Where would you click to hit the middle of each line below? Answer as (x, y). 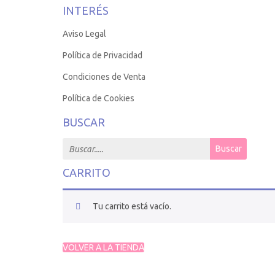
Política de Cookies (99, 99)
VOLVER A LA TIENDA (103, 248)
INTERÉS (86, 11)
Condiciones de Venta (104, 77)
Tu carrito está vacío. (132, 207)
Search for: (85, 145)
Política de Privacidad (103, 56)
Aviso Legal (84, 34)
